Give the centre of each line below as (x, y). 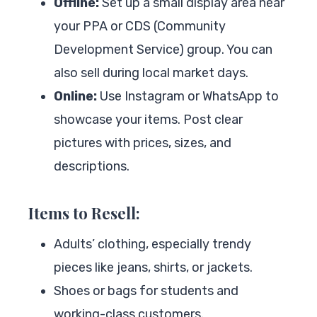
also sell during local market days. (151, 73)
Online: (75, 96)
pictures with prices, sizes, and (143, 143)
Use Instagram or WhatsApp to (188, 96)
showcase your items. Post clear (148, 119)
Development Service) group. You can (163, 49)
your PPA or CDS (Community (140, 26)
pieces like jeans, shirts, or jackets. (153, 267)
